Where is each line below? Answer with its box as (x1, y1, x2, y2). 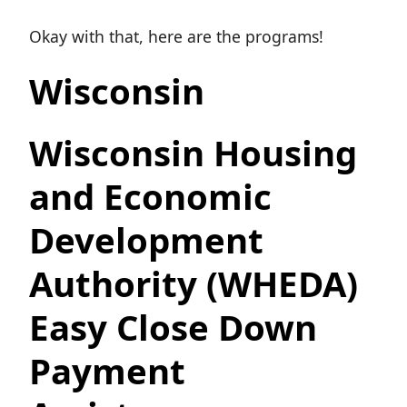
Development (29, 216, 263, 264)
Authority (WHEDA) (29, 260, 358, 308)
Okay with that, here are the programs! (29, 25, 323, 48)
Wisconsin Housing (29, 129, 357, 177)
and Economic (29, 173, 272, 221)
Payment (29, 347, 185, 395)
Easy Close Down (29, 303, 317, 352)
